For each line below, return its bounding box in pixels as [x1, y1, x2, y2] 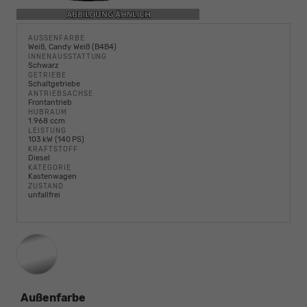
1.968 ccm [28, 116, 65, 125]
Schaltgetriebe [28, 79, 80, 88]
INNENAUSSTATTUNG [28, 52, 108, 60]
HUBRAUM [28, 108, 67, 116]
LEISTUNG [28, 126, 66, 134]
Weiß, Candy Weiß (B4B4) [28, 42, 116, 51]
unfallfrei [28, 190, 60, 199]
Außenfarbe [21, 291, 86, 304]
